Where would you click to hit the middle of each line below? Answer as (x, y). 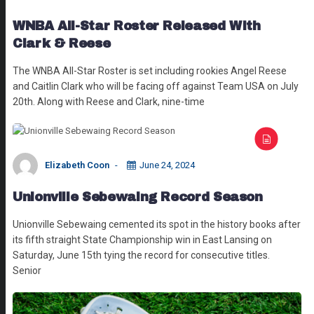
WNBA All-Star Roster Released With (137, 26)
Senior (27, 270)
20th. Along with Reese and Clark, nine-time (109, 101)
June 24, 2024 (167, 165)
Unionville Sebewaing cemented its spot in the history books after (157, 224)
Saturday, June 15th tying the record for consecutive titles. (142, 255)
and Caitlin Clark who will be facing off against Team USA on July (156, 86)
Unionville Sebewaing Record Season (138, 197)
